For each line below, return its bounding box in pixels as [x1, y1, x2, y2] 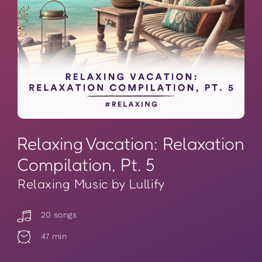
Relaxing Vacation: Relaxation [16, 133, 244, 155]
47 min [38, 231, 67, 241]
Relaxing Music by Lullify [18, 176, 165, 192]
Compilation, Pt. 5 [16, 154, 155, 176]
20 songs [38, 210, 77, 220]
